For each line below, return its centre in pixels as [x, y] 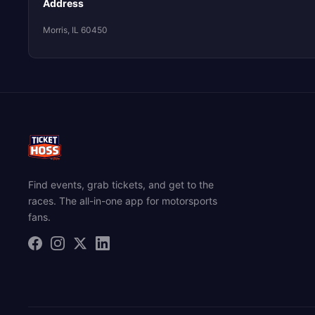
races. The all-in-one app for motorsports [123, 201]
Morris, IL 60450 [75, 30]
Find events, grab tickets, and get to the [121, 185]
